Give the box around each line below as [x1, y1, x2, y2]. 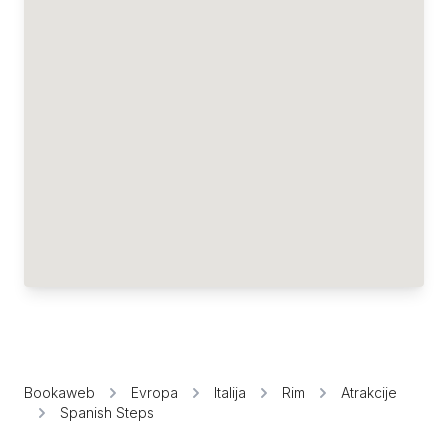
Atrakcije [341, 384, 397, 401]
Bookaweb [24, 384, 95, 401]
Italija [214, 384, 246, 401]
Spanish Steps [60, 404, 154, 421]
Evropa [131, 384, 178, 401]
